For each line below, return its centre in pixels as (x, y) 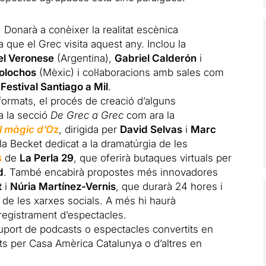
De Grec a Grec (87, 115)
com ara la (149, 115)
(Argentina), (85, 58)
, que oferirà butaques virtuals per (153, 158)
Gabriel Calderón (156, 58)
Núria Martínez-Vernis (63, 186)
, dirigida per (90, 129)
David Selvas (151, 129)
